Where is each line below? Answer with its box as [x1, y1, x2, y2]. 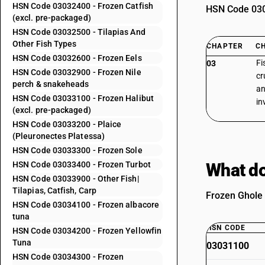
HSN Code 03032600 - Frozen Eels [12, 53, 142, 63]
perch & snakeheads [12, 79, 89, 89]
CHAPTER [206, 42, 244, 50]
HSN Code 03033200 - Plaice [12, 119, 122, 129]
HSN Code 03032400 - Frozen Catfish [12, 1, 153, 11]
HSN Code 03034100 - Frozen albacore [12, 200, 159, 209]
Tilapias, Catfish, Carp [12, 186, 96, 195]
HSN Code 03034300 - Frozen [12, 252, 124, 261]
